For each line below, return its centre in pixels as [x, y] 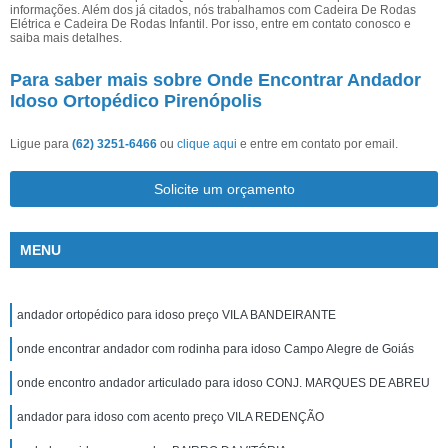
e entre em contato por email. [317, 144]
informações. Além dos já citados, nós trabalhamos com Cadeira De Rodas [213, 10]
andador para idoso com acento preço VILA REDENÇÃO [170, 417]
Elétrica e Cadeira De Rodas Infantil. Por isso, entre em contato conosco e [210, 24]
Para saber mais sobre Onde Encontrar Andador [215, 80]
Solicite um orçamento [224, 189]
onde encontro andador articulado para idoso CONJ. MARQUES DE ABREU [223, 383]
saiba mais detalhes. [66, 38]
